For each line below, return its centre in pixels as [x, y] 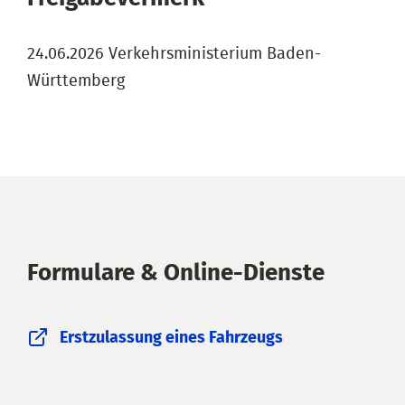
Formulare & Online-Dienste [176, 273]
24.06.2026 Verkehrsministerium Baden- [174, 54]
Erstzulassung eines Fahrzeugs [171, 338]
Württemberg [76, 81]
